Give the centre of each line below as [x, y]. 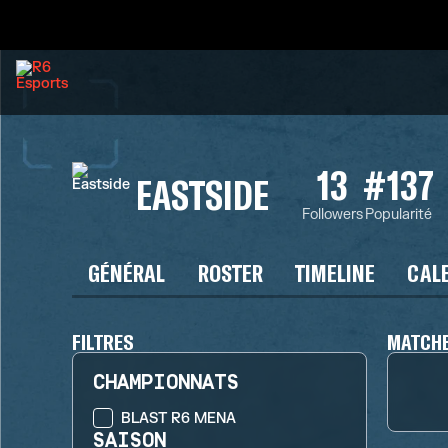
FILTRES [103, 341]
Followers [332, 214]
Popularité [398, 214]
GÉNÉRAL [127, 272]
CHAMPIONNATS [166, 383]
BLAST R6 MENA [178, 418]
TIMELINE [335, 272]
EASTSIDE [203, 194]
